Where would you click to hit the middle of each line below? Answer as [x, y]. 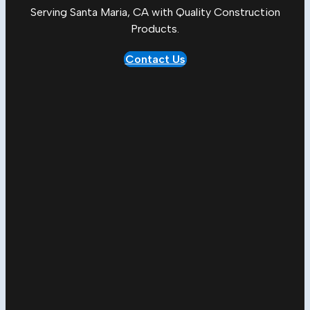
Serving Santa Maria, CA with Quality [122, 12]
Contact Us [155, 60]
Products [154, 29]
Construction [247, 12]
